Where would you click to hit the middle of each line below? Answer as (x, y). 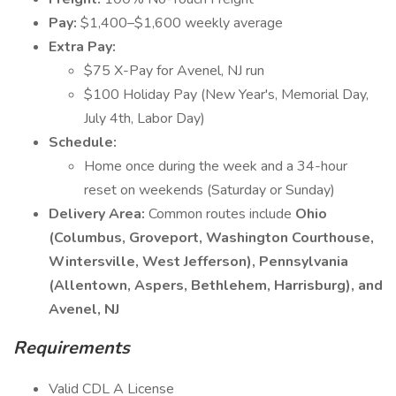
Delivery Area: (99, 214)
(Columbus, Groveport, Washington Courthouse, (211, 238)
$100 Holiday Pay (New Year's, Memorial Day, (226, 95)
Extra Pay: (82, 47)
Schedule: (83, 142)
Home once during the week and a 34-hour (216, 166)
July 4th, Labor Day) (145, 118)
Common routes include (222, 214)
